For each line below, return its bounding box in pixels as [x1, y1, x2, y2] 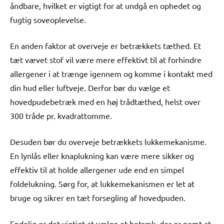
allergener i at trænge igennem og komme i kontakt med [10, 68, 212, 78]
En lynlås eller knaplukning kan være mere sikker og [10, 150, 194, 160]
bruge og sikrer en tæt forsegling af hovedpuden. [10, 192, 185, 202]
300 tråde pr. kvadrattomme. [10, 110, 112, 120]
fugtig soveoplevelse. [10, 14, 86, 24]
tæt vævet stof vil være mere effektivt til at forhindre [10, 54, 201, 64]
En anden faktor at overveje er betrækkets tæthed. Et [10, 40, 201, 50]
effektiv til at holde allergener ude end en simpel [10, 164, 184, 174]
